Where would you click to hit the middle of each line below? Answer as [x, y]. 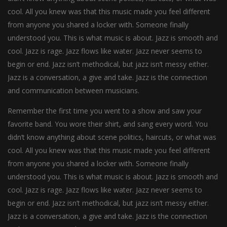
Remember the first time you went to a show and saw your [105, 110]
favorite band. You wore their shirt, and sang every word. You [108, 124]
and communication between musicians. [73, 90]
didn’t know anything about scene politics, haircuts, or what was [112, 137]
